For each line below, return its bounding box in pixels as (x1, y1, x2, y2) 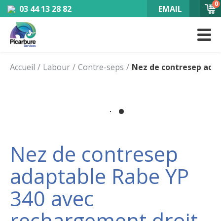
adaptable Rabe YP (10, 162, 189, 190)
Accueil (10, 62, 35, 73)
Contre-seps (78, 62, 124, 73)
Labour (43, 62, 70, 73)
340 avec (10, 184, 94, 212)
